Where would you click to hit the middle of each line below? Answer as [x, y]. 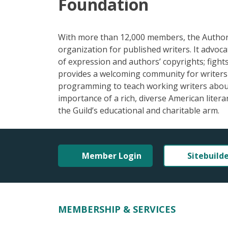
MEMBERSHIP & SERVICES [117, 209]
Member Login [112, 156]
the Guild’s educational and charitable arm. [139, 110]
